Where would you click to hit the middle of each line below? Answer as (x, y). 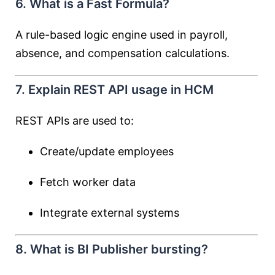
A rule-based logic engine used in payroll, (122, 35)
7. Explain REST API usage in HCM (114, 90)
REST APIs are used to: (75, 121)
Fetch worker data (88, 182)
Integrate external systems (110, 213)
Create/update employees (107, 151)
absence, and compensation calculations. (122, 53)
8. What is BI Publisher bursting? (112, 249)
